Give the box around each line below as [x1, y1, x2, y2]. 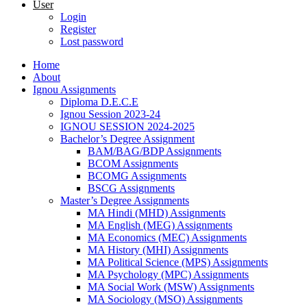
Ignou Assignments [33, 84, 116, 95]
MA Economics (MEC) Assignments [88, 232, 247, 243]
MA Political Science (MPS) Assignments [88, 256, 268, 268]
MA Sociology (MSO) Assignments [88, 293, 243, 305]
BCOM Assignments [88, 158, 178, 169]
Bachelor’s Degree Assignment [60, 133, 195, 145]
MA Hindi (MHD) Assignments [88, 207, 225, 219]
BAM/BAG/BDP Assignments [88, 145, 221, 157]
